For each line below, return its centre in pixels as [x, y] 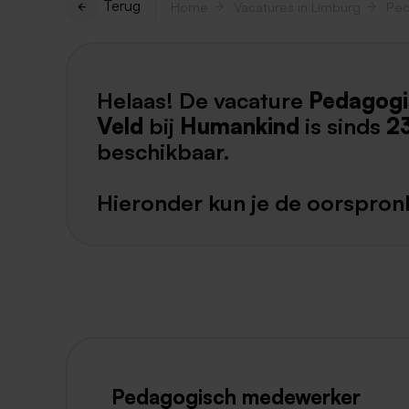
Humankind [240, 126]
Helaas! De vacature [203, 100]
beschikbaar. [163, 151]
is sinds [343, 126]
